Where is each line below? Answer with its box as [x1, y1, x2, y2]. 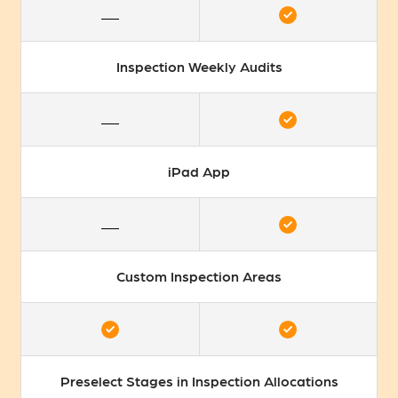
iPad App [168, 163, 230, 180]
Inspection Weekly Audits [115, 58, 283, 76]
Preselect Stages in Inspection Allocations [60, 372, 338, 390]
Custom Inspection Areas [116, 267, 282, 285]
